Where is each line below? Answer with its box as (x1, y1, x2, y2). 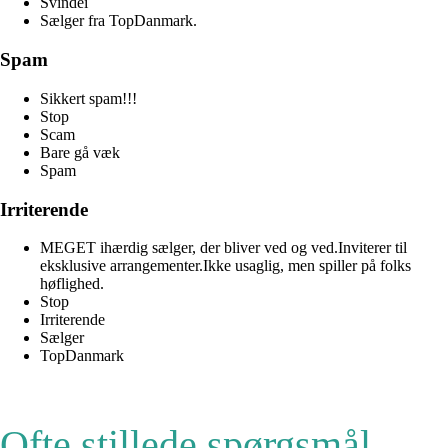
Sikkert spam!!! (40, 89, 137, 107)
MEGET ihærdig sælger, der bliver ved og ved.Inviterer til (40, 239, 407, 257)
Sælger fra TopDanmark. (40, 12, 197, 30)
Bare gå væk (40, 143, 120, 161)
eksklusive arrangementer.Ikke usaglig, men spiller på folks (40, 257, 411, 275)
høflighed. (40, 275, 104, 293)
